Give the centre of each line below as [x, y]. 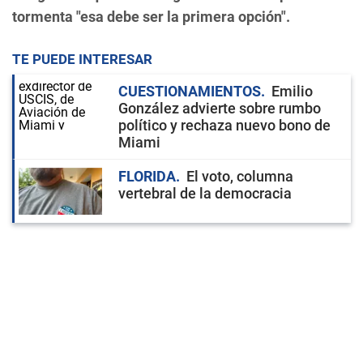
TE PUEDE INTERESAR [82, 59]
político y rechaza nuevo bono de [224, 125]
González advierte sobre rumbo [220, 108]
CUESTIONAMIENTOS [190, 91]
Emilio [292, 91]
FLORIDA [147, 176]
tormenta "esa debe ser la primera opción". [151, 17]
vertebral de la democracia [205, 193]
